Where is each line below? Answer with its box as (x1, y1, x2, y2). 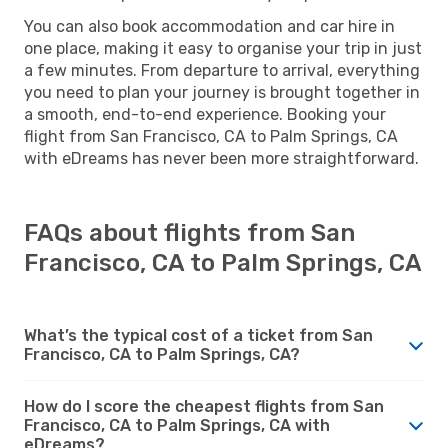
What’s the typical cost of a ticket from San (24, 325, 373, 345)
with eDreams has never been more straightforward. (24, 148, 419, 168)
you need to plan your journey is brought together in (24, 82, 420, 102)
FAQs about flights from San (24, 218, 355, 247)
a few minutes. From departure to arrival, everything (24, 60, 420, 80)
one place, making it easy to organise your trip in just (24, 38, 422, 58)
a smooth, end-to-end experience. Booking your (24, 104, 386, 124)
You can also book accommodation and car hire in (24, 16, 395, 36)
